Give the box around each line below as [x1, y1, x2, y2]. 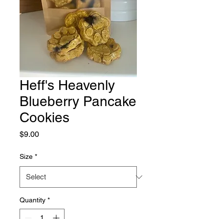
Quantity [20, 196, 45, 204]
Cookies [20, 109, 69, 125]
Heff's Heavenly [20, 77, 115, 93]
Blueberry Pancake [20, 93, 136, 109]
